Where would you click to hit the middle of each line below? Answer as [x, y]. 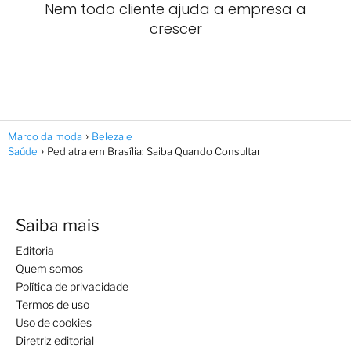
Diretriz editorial [55, 340]
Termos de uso [52, 304]
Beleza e [112, 136]
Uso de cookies [54, 322]
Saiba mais [58, 225]
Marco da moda [45, 136]
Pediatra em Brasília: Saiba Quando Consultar [154, 151]
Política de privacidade [72, 286]
